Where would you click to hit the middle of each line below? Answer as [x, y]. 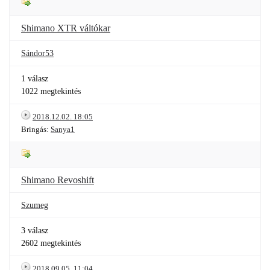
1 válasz [35, 79]
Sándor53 [37, 53]
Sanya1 [63, 129]
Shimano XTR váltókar [66, 28]
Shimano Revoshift [58, 180]
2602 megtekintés [51, 243]
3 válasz [35, 231]
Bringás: [36, 129]
